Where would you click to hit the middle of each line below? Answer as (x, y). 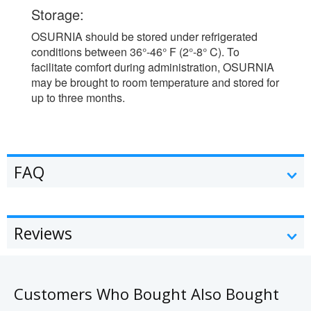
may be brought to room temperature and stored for (155, 82)
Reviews (43, 233)
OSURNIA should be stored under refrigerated (144, 36)
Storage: (58, 14)
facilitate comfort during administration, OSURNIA (153, 67)
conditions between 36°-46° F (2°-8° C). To (135, 51)
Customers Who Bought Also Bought (146, 293)
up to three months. (78, 97)
